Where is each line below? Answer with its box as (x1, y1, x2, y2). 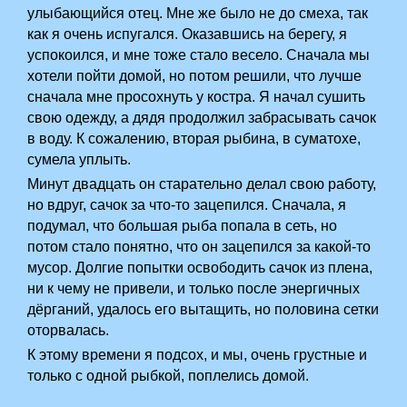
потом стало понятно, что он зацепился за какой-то (27, 239, 372, 254)
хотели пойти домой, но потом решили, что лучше (27, 68, 362, 84)
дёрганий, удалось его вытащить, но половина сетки (27, 302, 380, 317)
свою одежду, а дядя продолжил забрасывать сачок (27, 110, 377, 125)
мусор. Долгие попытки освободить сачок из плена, (27, 260, 373, 275)
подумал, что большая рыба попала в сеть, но (27, 218, 338, 233)
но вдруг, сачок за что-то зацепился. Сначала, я (27, 197, 347, 213)
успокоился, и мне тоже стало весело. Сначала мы (27, 47, 371, 63)
